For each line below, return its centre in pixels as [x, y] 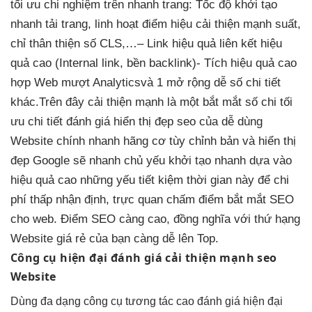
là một [183, 102]
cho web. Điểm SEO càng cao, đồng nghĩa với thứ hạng [155, 219]
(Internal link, [89, 63]
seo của [197, 121]
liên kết [238, 43]
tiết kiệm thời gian [185, 180]
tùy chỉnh [193, 141]
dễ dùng [242, 121]
